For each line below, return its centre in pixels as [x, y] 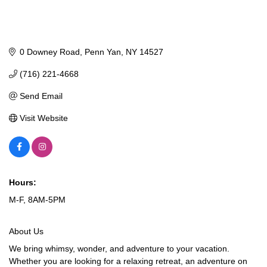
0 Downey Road [49, 52]
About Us [26, 231]
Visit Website [44, 118]
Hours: [23, 182]
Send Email [41, 96]
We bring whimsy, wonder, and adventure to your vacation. [119, 248]
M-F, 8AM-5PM [37, 199]
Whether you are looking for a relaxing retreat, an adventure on [128, 261]
